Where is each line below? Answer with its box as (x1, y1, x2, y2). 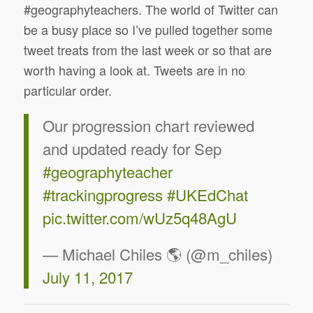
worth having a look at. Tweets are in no (23, 61, 245, 80)
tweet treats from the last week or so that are (23, 41, 272, 59)
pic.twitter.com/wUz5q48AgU (42, 206, 237, 229)
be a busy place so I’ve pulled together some (23, 20, 272, 39)
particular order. (23, 81, 112, 100)
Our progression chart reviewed (42, 114, 254, 137)
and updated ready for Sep (42, 137, 221, 160)
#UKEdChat (166, 183, 248, 206)
